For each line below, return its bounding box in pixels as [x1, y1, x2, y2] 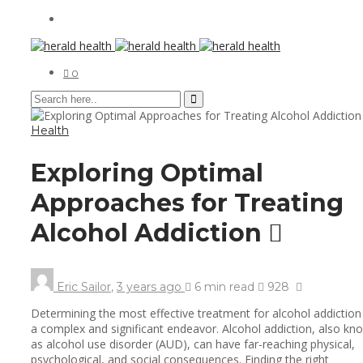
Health [31, 123, 69, 138]
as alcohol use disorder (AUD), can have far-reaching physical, [31, 335, 355, 352]
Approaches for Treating [31, 187, 344, 218]
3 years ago [117, 279, 185, 294]
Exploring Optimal [31, 157, 263, 188]
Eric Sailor [57, 279, 111, 294]
